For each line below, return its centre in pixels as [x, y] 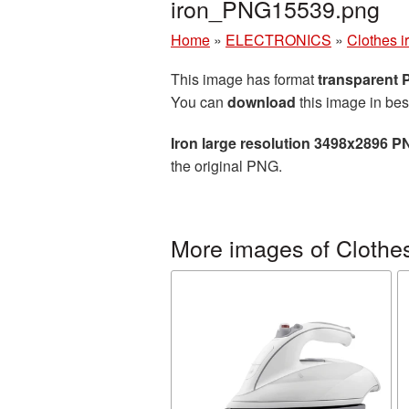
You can [199, 102]
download [262, 102]
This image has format [244, 79]
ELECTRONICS [278, 40]
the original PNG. [226, 166]
